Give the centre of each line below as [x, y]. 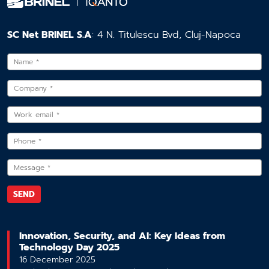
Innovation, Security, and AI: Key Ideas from [122, 236]
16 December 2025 [57, 259]
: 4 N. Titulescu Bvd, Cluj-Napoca [166, 35]
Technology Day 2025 [69, 247]
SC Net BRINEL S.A [50, 35]
